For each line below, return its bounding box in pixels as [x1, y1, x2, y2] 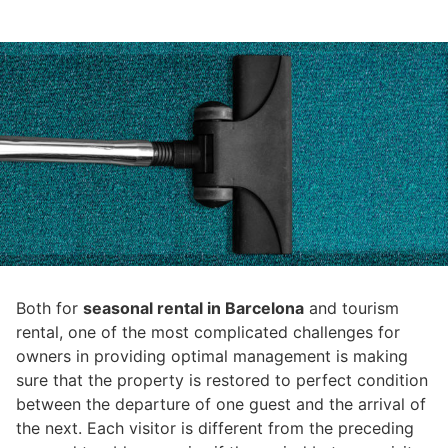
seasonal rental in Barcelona [83, 298, 304, 318]
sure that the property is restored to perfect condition [16, 370, 428, 390]
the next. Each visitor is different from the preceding [16, 418, 414, 438]
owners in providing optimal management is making [16, 346, 408, 366]
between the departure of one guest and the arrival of [16, 394, 426, 414]
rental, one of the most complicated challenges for [16, 322, 400, 342]
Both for [16, 298, 83, 318]
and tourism [304, 298, 399, 318]
